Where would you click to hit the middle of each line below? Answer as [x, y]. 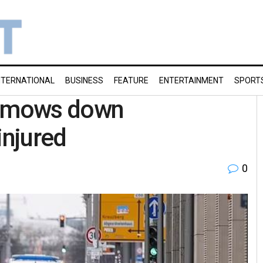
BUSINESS [84, 80]
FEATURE [131, 80]
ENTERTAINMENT [191, 80]
